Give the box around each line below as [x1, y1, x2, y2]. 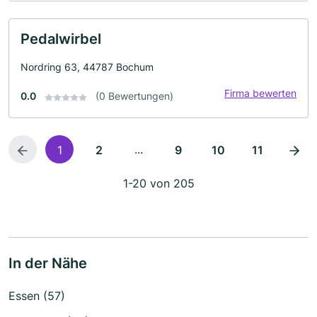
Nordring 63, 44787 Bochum [21, 61, 154, 74]
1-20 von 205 [122, 176, 195, 191]
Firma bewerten [224, 87, 296, 100]
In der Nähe [8, 255, 87, 272]
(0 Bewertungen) [96, 90, 173, 103]
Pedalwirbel [21, 30, 101, 48]
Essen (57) [8, 289, 65, 304]
